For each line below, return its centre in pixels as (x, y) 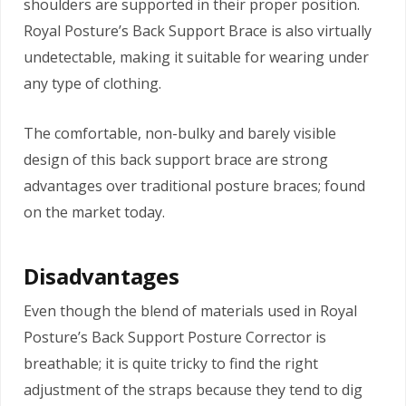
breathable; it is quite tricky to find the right (171, 363)
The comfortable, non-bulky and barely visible (180, 133)
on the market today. (94, 212)
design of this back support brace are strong (176, 159)
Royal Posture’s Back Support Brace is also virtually (198, 30)
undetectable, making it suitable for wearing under (196, 57)
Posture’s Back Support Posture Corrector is (175, 337)
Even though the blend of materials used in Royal (190, 310)
